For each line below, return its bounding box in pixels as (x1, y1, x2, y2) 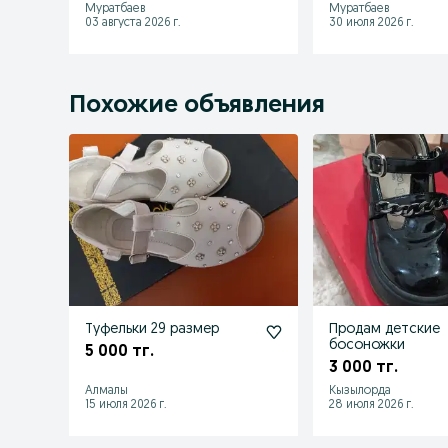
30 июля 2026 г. (329, 16, 415, 29)
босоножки (329, 337, 406, 353)
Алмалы (85, 384, 128, 397)
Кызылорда (329, 384, 392, 397)
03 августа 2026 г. (85, 16, 181, 29)
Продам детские (329, 321, 441, 337)
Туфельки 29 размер (85, 321, 219, 337)
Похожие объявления (69, 93, 325, 118)
